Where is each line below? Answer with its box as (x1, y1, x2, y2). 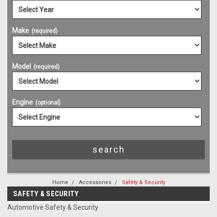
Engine (12, 98, 33, 107)
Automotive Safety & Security (7, 203, 98, 212)
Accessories (78, 179, 111, 186)
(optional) (35, 99, 61, 107)
